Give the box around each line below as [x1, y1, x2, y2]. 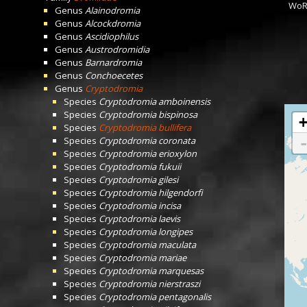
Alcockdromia [85, 17, 140, 29]
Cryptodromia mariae [99, 251, 186, 264]
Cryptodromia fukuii [99, 160, 181, 173]
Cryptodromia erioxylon [99, 147, 197, 160]
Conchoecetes [85, 69, 143, 82]
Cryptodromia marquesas [99, 265, 204, 277]
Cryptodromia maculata [99, 238, 196, 251]
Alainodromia [85, 4, 140, 16]
